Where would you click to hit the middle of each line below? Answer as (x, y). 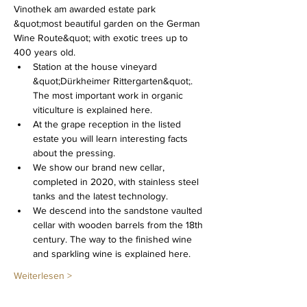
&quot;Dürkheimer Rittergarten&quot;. (114, 81)
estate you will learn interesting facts (112, 138)
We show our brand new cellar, (100, 167)
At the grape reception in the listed (108, 124)
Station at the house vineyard (96, 66)
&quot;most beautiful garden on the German (108, 23)
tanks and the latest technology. (100, 196)
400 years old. (45, 52)
